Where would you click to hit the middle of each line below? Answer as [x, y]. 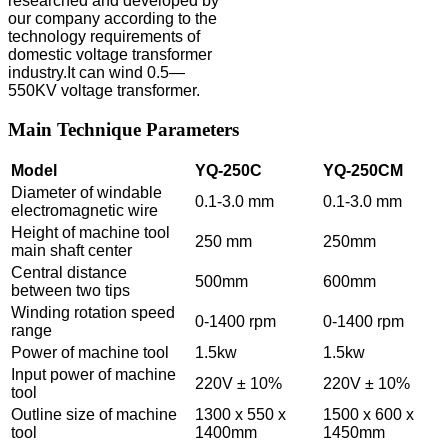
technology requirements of [104, 36]
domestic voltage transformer [110, 54]
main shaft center [71, 251]
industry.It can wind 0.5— [96, 72]
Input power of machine [93, 375]
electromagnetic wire [84, 211]
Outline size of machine [94, 415]
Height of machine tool [90, 233]
